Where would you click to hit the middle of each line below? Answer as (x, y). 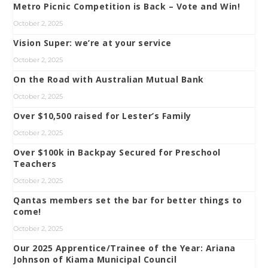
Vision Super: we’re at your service (94, 42)
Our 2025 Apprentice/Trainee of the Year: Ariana (124, 248)
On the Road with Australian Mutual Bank (109, 79)
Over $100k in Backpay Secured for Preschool (117, 152)
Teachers (35, 163)
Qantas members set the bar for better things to (128, 200)
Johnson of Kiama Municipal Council (95, 259)
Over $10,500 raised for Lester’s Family (102, 115)
